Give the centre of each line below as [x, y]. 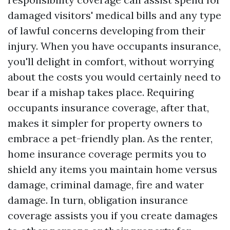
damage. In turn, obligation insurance [98, 200]
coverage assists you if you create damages [113, 215]
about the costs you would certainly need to [114, 77]
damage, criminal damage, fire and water [106, 185]
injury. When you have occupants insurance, [114, 46]
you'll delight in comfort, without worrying [111, 61]
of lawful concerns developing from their [107, 31]
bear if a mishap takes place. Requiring [101, 92]
